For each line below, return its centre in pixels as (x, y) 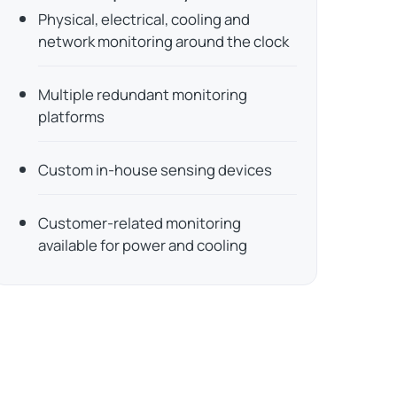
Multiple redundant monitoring (143, 95)
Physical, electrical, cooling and (144, 19)
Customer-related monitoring (140, 223)
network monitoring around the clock (164, 42)
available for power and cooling (143, 245)
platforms (72, 117)
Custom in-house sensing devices (156, 170)
